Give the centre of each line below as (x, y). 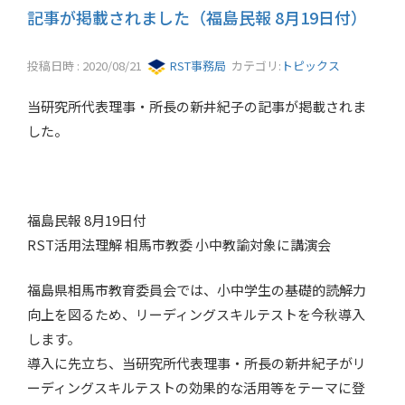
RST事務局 (197, 65)
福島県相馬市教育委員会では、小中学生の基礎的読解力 (197, 289)
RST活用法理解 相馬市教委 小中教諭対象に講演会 (179, 245)
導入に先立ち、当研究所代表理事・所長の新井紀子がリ (197, 363)
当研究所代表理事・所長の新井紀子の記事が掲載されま (197, 107)
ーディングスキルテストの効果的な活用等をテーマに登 (196, 387)
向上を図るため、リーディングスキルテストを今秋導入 (196, 314)
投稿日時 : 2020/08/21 (87, 65)
